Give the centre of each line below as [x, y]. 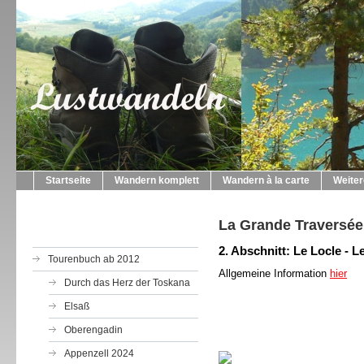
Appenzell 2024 [99, 353]
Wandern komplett [157, 180]
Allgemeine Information [274, 273]
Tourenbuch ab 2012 [94, 259]
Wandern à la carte [266, 180]
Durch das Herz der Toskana [127, 283]
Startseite [68, 180]
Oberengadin [93, 330]
